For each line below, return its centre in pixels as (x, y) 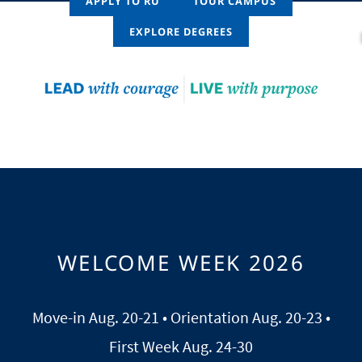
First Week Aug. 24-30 (181, 346)
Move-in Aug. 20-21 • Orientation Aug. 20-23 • (181, 317)
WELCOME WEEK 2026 (181, 262)
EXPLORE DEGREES (181, 32)
